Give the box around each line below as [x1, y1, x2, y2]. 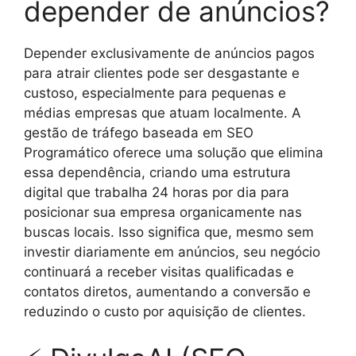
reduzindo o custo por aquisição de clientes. [24, 303, 306, 319]
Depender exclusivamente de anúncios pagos [24, 44, 315, 61]
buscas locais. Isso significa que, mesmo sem [24, 223, 314, 240]
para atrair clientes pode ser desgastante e [24, 64, 300, 81]
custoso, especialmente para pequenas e [24, 84, 286, 101]
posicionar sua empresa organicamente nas [24, 203, 302, 220]
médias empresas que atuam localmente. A [24, 104, 301, 121]
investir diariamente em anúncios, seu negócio [24, 243, 320, 260]
